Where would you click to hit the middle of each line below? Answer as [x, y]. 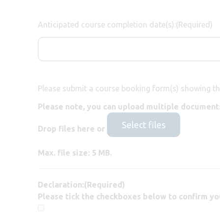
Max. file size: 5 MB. [75, 152]
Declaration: [61, 184]
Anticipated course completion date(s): [107, 24]
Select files [144, 124]
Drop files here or [72, 129]
